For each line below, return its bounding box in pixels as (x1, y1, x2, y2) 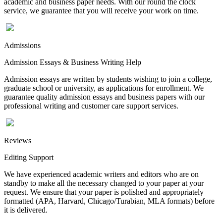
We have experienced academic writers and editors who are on (4, 169, 199, 178)
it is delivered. (4, 205, 48, 214)
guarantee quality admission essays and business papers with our (4, 92, 205, 101)
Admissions (4, 41, 41, 50)
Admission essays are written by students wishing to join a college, (4, 74, 212, 83)
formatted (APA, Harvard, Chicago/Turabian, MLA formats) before (4, 196, 215, 205)
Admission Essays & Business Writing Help (4, 57, 141, 66)
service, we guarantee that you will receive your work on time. (4, 6, 199, 15)
